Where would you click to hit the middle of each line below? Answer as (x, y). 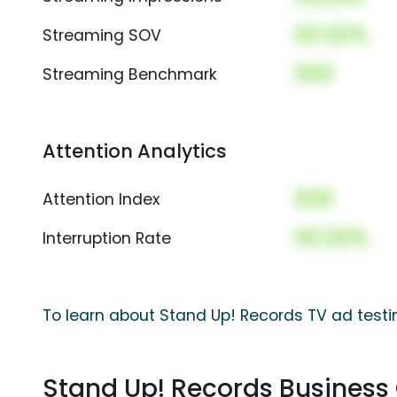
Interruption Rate (107, 239)
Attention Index (101, 200)
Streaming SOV (102, 36)
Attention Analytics (135, 152)
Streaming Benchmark (130, 75)
